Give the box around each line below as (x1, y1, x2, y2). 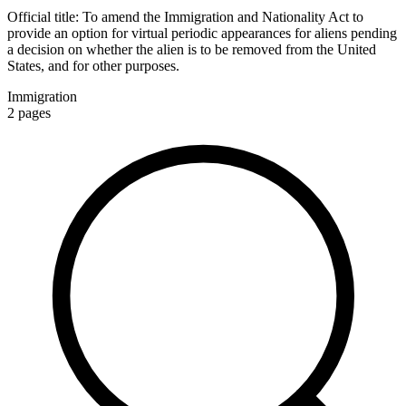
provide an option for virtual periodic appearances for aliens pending (7, 24, 397, 41)
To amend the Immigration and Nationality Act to (82, 8, 363, 24)
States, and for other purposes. (7, 57, 179, 73)
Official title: (7, 8, 82, 24)
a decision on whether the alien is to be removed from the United (7, 41, 376, 57)
